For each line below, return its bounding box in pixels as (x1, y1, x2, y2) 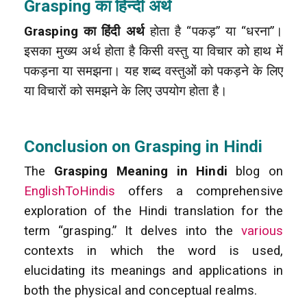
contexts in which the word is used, (24, 243, 283, 258)
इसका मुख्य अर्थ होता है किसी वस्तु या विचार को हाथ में (24, 43, 283, 59)
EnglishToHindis (24, 183, 116, 199)
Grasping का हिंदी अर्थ (24, 23, 145, 39)
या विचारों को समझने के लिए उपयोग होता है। (24, 83, 228, 99)
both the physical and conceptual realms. (24, 282, 258, 298)
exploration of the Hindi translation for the (24, 203, 283, 219)
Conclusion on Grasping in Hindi (24, 136, 263, 156)
